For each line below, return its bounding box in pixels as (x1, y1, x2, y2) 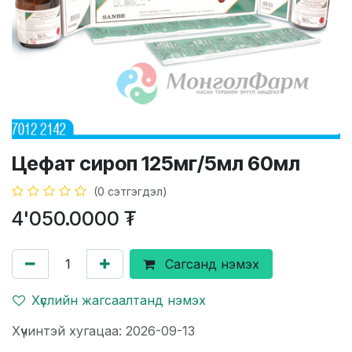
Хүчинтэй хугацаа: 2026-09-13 (12, 322, 195, 339)
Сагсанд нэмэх (161, 255, 259, 272)
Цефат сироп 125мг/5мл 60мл (12, 151, 300, 175)
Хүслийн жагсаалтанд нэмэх (31, 291, 206, 308)
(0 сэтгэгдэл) (93, 184, 167, 198)
